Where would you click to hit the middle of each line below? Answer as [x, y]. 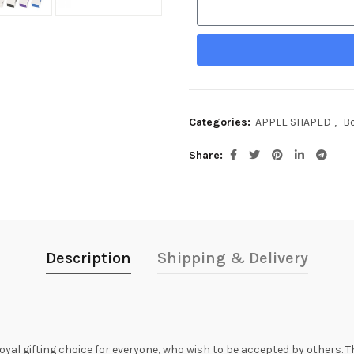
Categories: [221, 122]
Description [88, 258]
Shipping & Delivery [233, 258]
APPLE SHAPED [293, 122]
